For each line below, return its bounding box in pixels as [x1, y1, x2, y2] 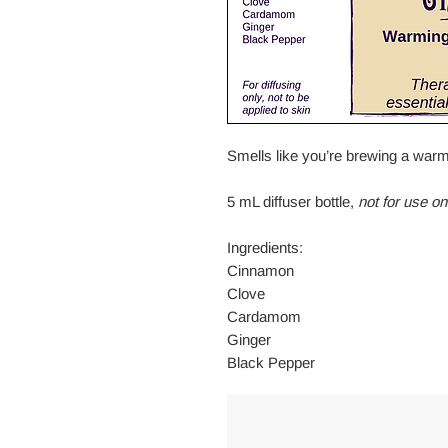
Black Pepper [227, 354, 315, 372]
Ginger [227, 331, 271, 349]
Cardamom [227, 308, 301, 326]
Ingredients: [227, 239, 303, 257]
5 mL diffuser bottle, [227, 193, 358, 211]
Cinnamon [227, 262, 294, 280]
